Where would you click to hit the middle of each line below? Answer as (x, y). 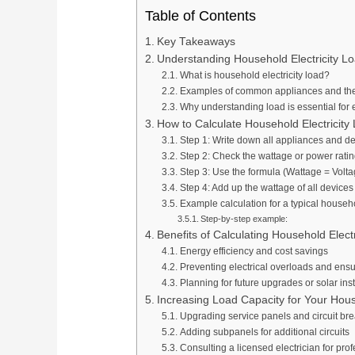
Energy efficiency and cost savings (254, 252)
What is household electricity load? (254, 76)
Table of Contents (201, 16)
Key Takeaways (196, 42)
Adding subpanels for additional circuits (264, 332)
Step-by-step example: (244, 219)
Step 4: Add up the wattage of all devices (266, 188)
